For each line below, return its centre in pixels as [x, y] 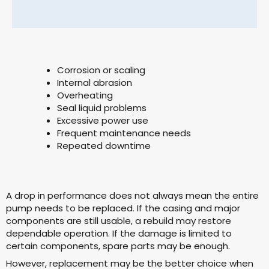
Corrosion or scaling [101, 70]
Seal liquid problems [102, 107]
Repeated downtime [104, 145]
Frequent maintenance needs [124, 133]
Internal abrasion [95, 82]
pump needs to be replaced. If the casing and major [123, 208]
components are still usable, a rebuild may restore [119, 221]
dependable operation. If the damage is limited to [119, 234]
